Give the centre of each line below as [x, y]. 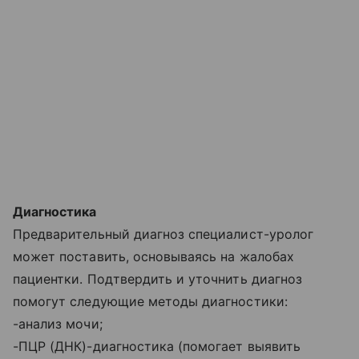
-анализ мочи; [58, 324]
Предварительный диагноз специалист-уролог [163, 234]
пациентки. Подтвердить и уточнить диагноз [157, 279]
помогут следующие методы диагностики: [150, 301]
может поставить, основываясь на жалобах [153, 256]
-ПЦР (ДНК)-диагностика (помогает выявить [157, 346]
